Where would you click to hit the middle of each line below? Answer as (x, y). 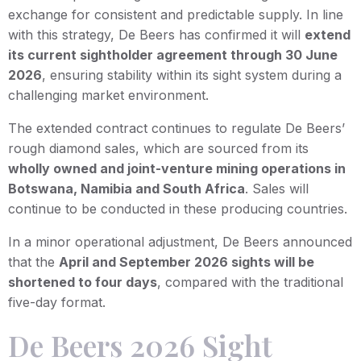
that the (33, 261)
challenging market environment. (108, 95)
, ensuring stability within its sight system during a (192, 75)
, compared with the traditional (250, 282)
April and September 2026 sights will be (187, 261)
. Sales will (277, 188)
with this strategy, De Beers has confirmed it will (156, 34)
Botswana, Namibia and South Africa (127, 188)
